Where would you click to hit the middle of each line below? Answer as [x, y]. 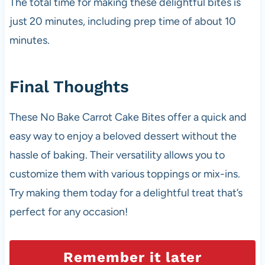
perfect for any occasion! [68, 211]
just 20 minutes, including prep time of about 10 [122, 21]
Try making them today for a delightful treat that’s [126, 193]
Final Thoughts [69, 86]
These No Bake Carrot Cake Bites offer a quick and [128, 117]
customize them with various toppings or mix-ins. [125, 174]
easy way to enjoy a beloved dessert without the [123, 136]
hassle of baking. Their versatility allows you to [117, 155]
